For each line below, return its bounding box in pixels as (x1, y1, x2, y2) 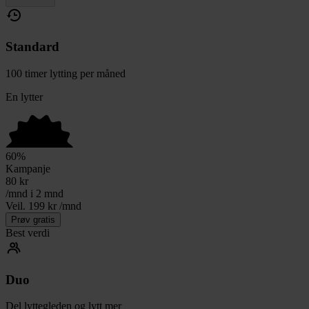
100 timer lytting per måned (6, 67, 126, 79)
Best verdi (6, 226, 50, 239)
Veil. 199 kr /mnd (6, 199, 81, 212)
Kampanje (6, 162, 50, 175)
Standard (6, 39, 59, 54)
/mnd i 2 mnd (6, 187, 63, 199)
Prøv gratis (11, 214, 55, 225)
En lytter (6, 90, 43, 103)
